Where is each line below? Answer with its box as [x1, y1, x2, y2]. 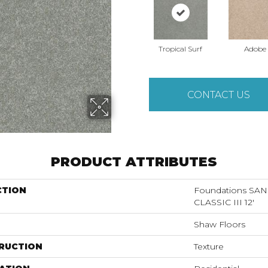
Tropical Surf [159, 44, 202, 53]
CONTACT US [187, 89, 251, 100]
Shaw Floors [194, 219, 245, 230]
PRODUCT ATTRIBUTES [51, 154, 217, 170]
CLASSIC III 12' [194, 197, 254, 208]
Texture [194, 241, 224, 252]
